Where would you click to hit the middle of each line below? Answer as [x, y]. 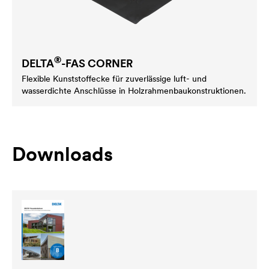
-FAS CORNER [97, 63]
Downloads [62, 154]
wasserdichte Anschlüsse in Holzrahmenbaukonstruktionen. [134, 90]
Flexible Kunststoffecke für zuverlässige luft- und [114, 78]
